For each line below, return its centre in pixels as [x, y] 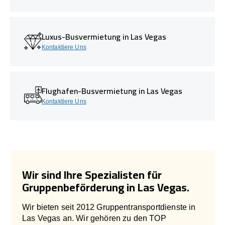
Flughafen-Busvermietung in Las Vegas [112, 91]
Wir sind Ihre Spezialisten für [92, 175]
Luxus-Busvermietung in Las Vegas [104, 36]
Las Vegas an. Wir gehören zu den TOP [94, 218]
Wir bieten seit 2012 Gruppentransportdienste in [109, 207]
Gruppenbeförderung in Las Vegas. [106, 187]
